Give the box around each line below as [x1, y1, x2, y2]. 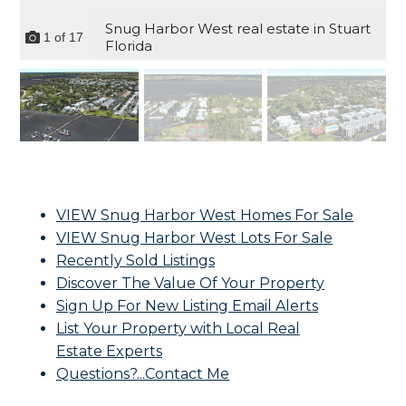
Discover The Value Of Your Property [56, 275, 324, 293]
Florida [105, 37, 152, 55]
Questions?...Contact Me [56, 365, 229, 383]
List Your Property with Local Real [56, 320, 300, 338]
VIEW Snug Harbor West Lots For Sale [56, 229, 333, 247]
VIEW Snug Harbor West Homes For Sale [56, 207, 353, 225]
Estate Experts [56, 343, 162, 361]
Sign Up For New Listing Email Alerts [56, 297, 318, 315]
